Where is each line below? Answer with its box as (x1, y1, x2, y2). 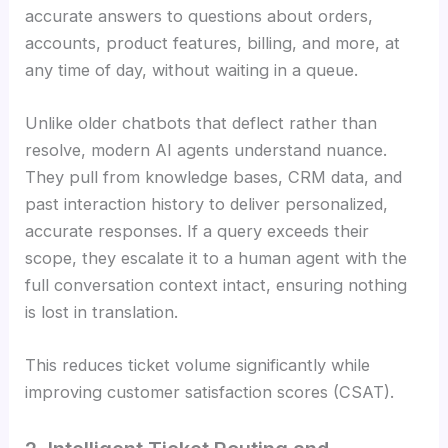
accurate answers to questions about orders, (25, 5, 374, 26)
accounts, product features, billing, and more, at (25, 32, 401, 53)
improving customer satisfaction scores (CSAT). (25, 382, 395, 403)
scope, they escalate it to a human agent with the (25, 248, 408, 269)
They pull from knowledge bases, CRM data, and (25, 167, 403, 188)
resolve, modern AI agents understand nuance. (25, 140, 388, 161)
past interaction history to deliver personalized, (25, 194, 389, 215)
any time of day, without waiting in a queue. (25, 59, 359, 80)
